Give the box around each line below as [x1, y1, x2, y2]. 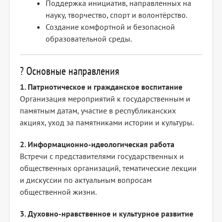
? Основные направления [20, 64, 119, 78]
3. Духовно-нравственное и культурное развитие [20, 209, 193, 219]
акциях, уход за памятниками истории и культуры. [20, 117, 194, 128]
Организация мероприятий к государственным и [20, 94, 190, 104]
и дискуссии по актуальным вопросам [20, 175, 152, 185]
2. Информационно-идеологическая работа [20, 139, 174, 150]
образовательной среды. [46, 34, 132, 44]
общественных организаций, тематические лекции [20, 163, 197, 173]
